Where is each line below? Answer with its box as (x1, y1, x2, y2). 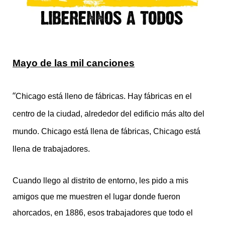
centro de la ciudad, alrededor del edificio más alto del (13, 109, 204, 119)
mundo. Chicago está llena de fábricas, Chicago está (13, 127, 200, 136)
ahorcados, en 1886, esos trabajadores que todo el (13, 208, 193, 217)
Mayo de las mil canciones (13, 57, 135, 69)
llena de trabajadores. (13, 145, 90, 154)
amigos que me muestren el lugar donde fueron (13, 192, 180, 201)
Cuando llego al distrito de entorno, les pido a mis (13, 176, 188, 185)
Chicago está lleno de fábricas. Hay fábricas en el (16, 92, 192, 101)
